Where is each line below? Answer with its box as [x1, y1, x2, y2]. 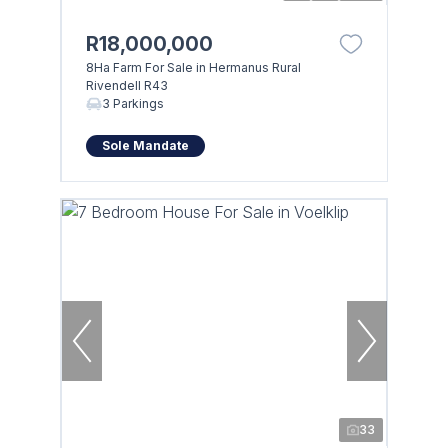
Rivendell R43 [85, 77, 168, 93]
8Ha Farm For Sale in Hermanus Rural [85, 59, 301, 75]
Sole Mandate [101, 137, 189, 153]
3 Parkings [101, 95, 164, 111]
